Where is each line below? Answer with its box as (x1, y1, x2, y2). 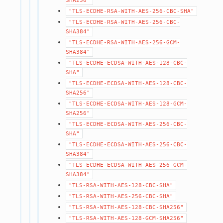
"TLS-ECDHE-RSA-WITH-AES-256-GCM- (69, 39, 181, 46)
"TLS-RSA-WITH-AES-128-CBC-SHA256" (69, 204, 184, 211)
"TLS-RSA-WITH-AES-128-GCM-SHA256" (69, 215, 184, 222)
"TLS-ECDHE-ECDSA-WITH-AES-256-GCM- (69, 161, 188, 168)
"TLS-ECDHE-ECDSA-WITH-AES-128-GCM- (69, 100, 188, 107)
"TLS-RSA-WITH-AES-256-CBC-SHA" (69, 193, 174, 200)
